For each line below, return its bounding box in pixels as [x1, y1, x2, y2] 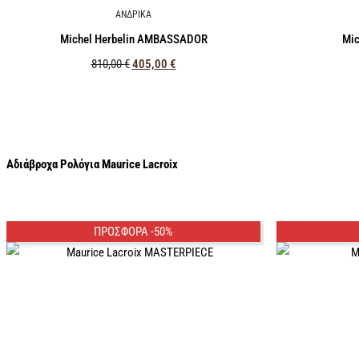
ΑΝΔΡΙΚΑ [115, 9, 151, 21]
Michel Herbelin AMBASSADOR [59, 31, 208, 46]
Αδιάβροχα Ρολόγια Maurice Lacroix [6, 157, 178, 172]
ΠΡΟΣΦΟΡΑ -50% [94, 224, 173, 240]
